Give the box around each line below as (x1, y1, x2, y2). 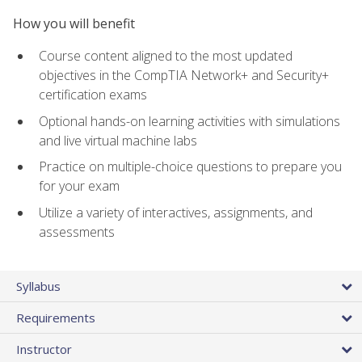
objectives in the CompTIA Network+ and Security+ (39, 66, 329, 85)
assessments (39, 222, 115, 241)
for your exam (39, 177, 120, 196)
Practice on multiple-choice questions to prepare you (39, 158, 342, 176)
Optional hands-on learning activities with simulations (39, 112, 340, 130)
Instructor (16, 341, 72, 358)
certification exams (39, 86, 147, 104)
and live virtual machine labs (39, 131, 197, 149)
